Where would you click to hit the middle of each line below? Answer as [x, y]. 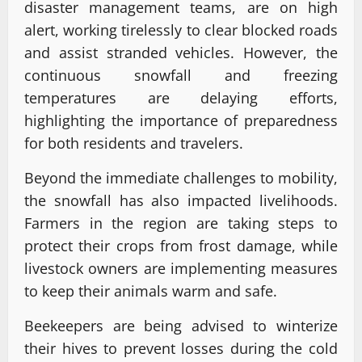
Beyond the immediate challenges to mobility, [181, 178]
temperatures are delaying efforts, [181, 98]
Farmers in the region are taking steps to [181, 223]
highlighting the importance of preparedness [181, 121]
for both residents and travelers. [134, 143]
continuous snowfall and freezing [181, 76]
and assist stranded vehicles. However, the [181, 53]
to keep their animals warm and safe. [151, 291]
